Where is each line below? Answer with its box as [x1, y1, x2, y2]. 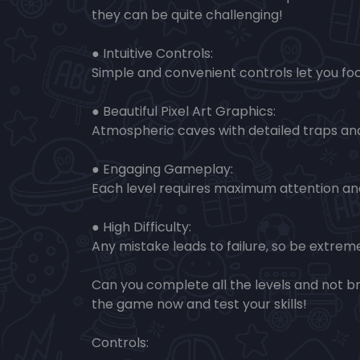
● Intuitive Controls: [92, 44, 213, 63]
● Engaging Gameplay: [92, 160, 233, 179]
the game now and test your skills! [92, 295, 307, 314]
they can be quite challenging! [92, 6, 283, 25]
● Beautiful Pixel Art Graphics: [92, 102, 276, 121]
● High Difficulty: [92, 218, 191, 237]
